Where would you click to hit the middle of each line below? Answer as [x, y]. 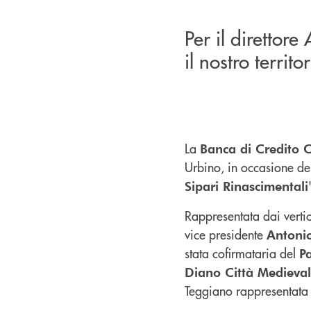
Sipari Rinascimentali [246, 185]
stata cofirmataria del [242, 253]
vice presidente [226, 234]
